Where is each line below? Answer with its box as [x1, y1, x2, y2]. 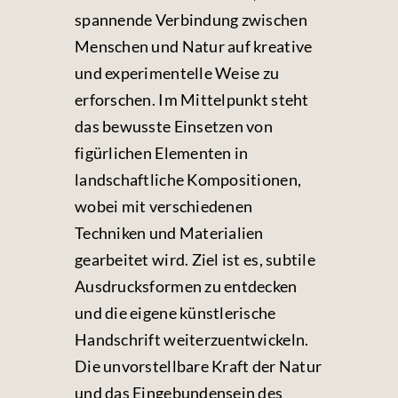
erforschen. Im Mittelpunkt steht [75, 90, 309, 109]
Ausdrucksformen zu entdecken [75, 276, 298, 296]
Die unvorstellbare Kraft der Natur [75, 356, 322, 376]
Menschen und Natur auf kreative [75, 36, 313, 56]
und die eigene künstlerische [75, 303, 276, 322]
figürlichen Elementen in [75, 143, 249, 163]
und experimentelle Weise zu [75, 63, 280, 83]
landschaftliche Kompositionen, [75, 170, 302, 189]
